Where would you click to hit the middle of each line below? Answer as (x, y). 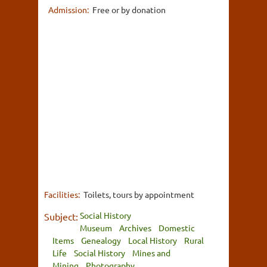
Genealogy (101, 240)
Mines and (151, 252)
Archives (135, 227)
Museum (96, 227)
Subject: (61, 216)
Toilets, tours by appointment (139, 194)
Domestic (177, 227)
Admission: (69, 9)
